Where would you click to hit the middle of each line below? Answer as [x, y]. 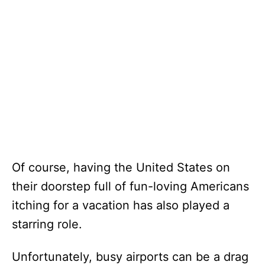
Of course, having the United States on [121, 167]
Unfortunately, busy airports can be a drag [130, 256]
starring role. [47, 224]
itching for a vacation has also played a [121, 205]
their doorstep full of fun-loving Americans [130, 186]
